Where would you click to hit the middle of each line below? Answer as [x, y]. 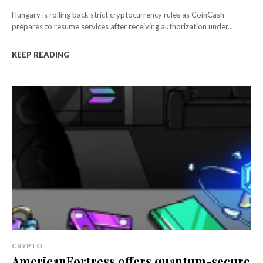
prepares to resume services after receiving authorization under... [122, 27]
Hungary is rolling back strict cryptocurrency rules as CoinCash [118, 15]
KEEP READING [41, 55]
